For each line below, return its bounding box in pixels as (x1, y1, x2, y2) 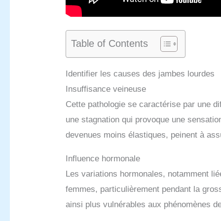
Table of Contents (71, 37, 148, 49)
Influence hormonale (66, 153, 141, 163)
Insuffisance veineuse (66, 84, 147, 94)
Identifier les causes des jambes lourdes (66, 69, 215, 78)
